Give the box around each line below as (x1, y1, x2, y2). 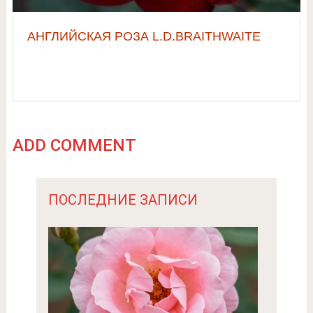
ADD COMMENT (12, 136, 136, 156)
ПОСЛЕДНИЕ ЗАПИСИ (48, 191, 198, 209)
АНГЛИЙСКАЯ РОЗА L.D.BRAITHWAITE (27, 29, 261, 44)
